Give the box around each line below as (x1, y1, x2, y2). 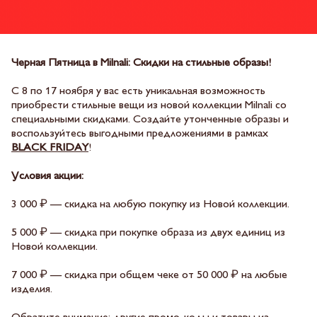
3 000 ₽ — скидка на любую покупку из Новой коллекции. (11, 200, 289, 210)
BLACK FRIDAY (11, 143, 88, 154)
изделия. (11, 284, 52, 295)
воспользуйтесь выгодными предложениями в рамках (11, 129, 268, 139)
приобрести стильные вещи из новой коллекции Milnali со (11, 100, 287, 111)
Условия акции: (11, 171, 83, 182)
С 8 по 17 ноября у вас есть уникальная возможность (11, 86, 265, 97)
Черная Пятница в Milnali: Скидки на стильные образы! (11, 58, 274, 69)
